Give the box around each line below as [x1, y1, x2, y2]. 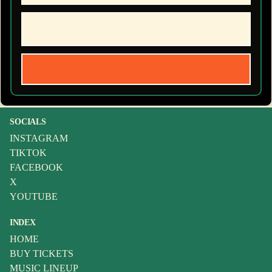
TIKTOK [10, 148, 47, 158]
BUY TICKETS [10, 248, 73, 259]
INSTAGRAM [10, 133, 68, 144]
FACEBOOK [10, 162, 63, 173]
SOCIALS [10, 117, 47, 127]
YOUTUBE [10, 191, 58, 202]
